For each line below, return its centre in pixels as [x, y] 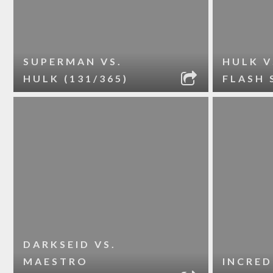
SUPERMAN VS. [73, 61]
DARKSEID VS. [70, 244]
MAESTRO [56, 261]
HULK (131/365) [76, 78]
